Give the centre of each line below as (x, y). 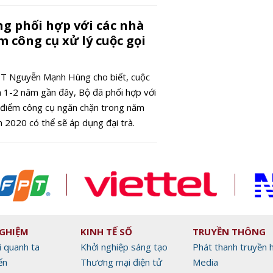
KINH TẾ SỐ (106, 231)
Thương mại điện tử (121, 262)
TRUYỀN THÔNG (229, 231)
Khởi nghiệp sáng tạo (124, 246)
